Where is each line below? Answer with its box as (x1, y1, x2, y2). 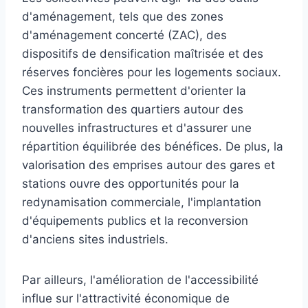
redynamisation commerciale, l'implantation (22, 195, 261, 209)
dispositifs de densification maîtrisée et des (22, 46, 263, 60)
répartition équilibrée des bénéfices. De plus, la (22, 139, 283, 153)
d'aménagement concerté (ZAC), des (22, 27, 227, 42)
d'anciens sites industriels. (22, 232, 168, 246)
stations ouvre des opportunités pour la (22, 176, 239, 190)
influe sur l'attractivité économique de (22, 291, 230, 305)
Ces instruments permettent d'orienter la (22, 83, 246, 98)
